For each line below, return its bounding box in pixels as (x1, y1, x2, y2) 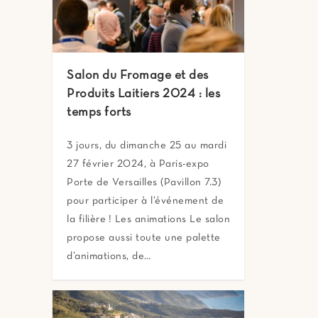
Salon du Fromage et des (67, 70, 209, 82)
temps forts (67, 106, 131, 119)
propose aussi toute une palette (67, 233, 221, 243)
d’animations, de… (67, 251, 151, 262)
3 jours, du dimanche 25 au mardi (67, 141, 226, 151)
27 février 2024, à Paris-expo (67, 159, 209, 170)
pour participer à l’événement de (67, 196, 224, 207)
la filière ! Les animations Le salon (67, 214, 230, 225)
